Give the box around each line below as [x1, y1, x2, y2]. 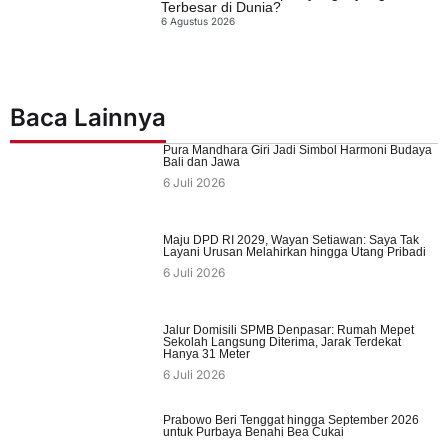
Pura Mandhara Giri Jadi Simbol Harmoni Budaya [162, 143, 432, 158]
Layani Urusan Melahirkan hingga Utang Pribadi [162, 245, 426, 260]
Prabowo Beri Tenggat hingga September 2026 [162, 413, 419, 428]
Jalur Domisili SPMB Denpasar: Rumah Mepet [162, 323, 414, 338]
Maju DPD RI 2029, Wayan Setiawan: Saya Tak [162, 233, 419, 248]
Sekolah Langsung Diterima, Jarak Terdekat [162, 335, 401, 350]
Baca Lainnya [10, 103, 166, 133]
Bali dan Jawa [162, 155, 240, 170]
